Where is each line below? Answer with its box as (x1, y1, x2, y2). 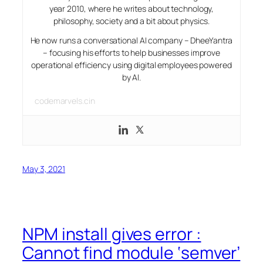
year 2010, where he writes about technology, (49, 3, 214, 15)
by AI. (122, 72, 141, 83)
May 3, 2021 (22, 163, 65, 175)
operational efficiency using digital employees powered (31, 59, 232, 71)
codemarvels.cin (35, 95, 95, 107)
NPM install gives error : (22, 222, 201, 246)
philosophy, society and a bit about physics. (53, 15, 210, 27)
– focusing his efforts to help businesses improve (42, 47, 221, 59)
